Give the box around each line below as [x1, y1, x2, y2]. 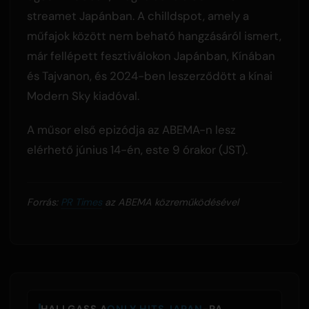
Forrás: [26, 195, 61, 208]
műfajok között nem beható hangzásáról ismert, [26, 28, 281, 43]
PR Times [60, 195, 102, 208]
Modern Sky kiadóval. [26, 88, 139, 103]
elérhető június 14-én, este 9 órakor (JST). [26, 141, 248, 157]
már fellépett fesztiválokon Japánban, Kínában [26, 48, 275, 63]
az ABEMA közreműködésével [101, 195, 239, 208]
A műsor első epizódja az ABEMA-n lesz [26, 121, 236, 137]
